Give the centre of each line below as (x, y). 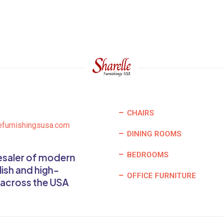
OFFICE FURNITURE (161, 176)
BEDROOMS (147, 155)
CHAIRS (139, 113)
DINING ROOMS (153, 134)
